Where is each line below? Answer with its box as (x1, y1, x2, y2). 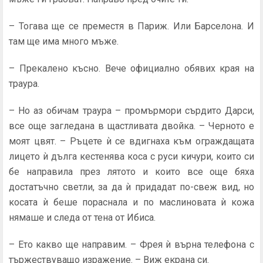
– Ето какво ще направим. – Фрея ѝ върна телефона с (9, 239, 254, 250)
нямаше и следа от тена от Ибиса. (9, 212, 156, 223)
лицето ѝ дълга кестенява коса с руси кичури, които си (9, 151, 254, 162)
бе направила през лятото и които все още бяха (9, 166, 254, 177)
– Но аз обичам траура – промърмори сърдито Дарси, (9, 105, 254, 116)
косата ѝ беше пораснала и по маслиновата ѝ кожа (9, 197, 254, 208)
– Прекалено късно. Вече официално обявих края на (9, 63, 254, 74)
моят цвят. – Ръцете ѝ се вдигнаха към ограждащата (9, 136, 254, 147)
